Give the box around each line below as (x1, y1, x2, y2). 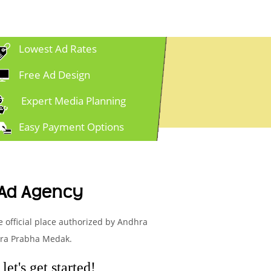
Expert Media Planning (19, 94, 126, 108)
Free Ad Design (19, 68, 90, 82)
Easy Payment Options (19, 120, 124, 134)
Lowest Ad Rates (19, 42, 97, 56)
